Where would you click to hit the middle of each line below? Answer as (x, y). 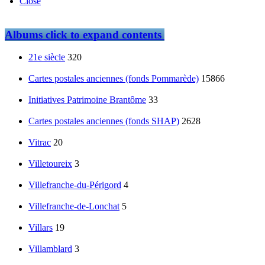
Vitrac (40, 143)
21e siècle (47, 57)
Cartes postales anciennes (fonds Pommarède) (114, 79)
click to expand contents (102, 34)
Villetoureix (50, 164)
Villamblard (50, 249)
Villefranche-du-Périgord (75, 185)
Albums (24, 34)
